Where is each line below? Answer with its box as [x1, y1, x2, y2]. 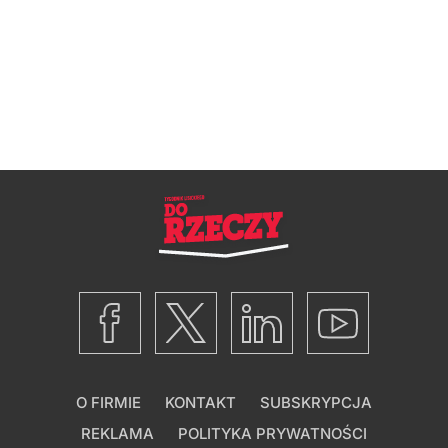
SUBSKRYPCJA [260, 392, 372, 412]
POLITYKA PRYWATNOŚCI [178, 423, 367, 443]
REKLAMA [81, 423, 154, 443]
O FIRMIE [76, 392, 141, 412]
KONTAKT [165, 392, 236, 412]
